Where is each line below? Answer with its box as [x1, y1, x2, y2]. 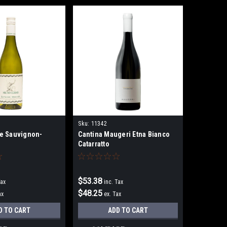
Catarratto [78, 140, 109, 148]
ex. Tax [104, 191, 122, 198]
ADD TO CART [108, 206, 148, 215]
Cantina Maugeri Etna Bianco [78, 130, 170, 139]
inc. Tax [104, 178, 124, 186]
